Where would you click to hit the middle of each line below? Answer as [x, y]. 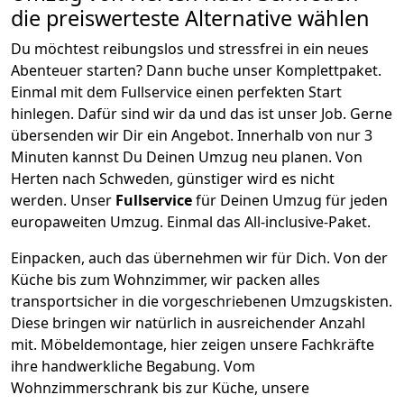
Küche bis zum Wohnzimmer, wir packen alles [165, 279]
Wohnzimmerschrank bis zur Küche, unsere [160, 387]
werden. [41, 200]
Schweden [133, 178]
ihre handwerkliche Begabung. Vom [133, 366]
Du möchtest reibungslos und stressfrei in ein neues [190, 48]
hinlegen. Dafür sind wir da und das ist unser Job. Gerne [202, 113]
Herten [35, 178]
